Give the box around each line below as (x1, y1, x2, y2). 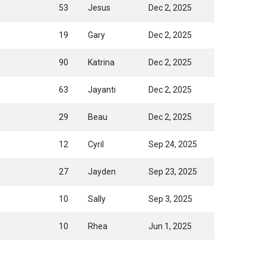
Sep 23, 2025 (148, 167, 197, 176)
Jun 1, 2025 (148, 221, 192, 231)
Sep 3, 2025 (148, 194, 192, 204)
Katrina (88, 58, 115, 67)
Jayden (88, 167, 116, 176)
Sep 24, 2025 (148, 140, 197, 149)
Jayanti (88, 85, 116, 94)
